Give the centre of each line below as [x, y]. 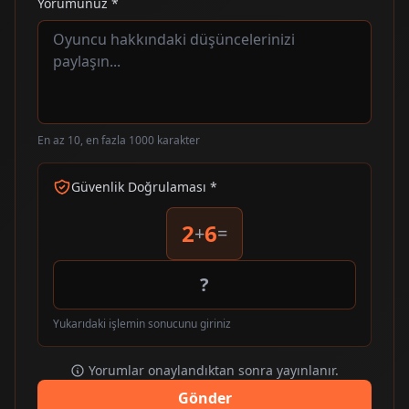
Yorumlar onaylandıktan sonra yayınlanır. [214, 370]
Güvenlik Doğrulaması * [144, 186]
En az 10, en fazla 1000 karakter [119, 140]
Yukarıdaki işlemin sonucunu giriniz [142, 323]
